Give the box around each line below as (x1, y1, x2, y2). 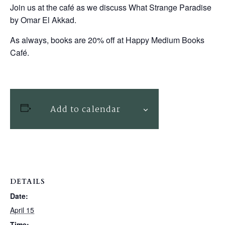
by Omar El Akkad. (10, 14, 76, 26)
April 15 (10, 205, 34, 215)
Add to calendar (50, 103, 121, 117)
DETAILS (10, 177, 45, 186)
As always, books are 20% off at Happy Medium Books (10, 34, 204, 46)
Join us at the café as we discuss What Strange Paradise (10, 2, 211, 13)
